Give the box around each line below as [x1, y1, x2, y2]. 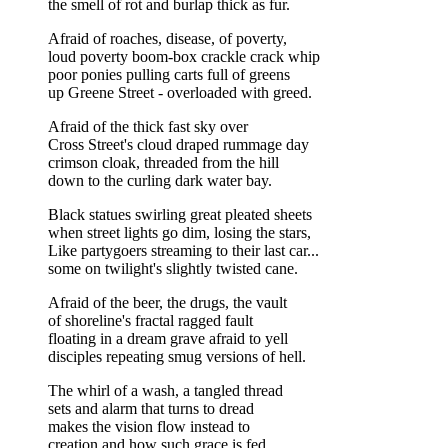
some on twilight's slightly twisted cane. [48, 259, 298, 277]
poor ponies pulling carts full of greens [48, 65, 290, 83]
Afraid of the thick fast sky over [48, 117, 248, 135]
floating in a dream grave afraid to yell [48, 329, 288, 347]
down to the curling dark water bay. [48, 171, 272, 189]
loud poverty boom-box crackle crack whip [48, 47, 320, 65]
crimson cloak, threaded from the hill [48, 153, 279, 171]
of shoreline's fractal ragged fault [48, 311, 253, 329]
